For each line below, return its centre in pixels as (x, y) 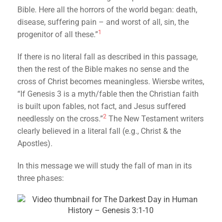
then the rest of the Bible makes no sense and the (103, 69)
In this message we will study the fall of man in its (105, 166)
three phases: (41, 178)
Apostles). (35, 143)
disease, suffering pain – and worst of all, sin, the (103, 22)
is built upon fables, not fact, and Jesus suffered (102, 106)
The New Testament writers (155, 119)
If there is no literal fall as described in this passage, (108, 57)
